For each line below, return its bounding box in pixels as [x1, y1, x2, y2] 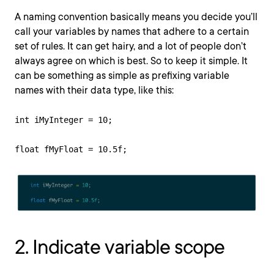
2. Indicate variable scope [15, 234, 224, 259]
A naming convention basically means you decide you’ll [15, 11, 257, 23]
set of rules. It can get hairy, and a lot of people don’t [15, 40, 246, 52]
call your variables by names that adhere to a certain [15, 26, 249, 37]
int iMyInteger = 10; [15, 115, 117, 125]
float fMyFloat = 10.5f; [15, 144, 127, 154]
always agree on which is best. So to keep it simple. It [15, 55, 248, 67]
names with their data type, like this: [15, 84, 174, 96]
